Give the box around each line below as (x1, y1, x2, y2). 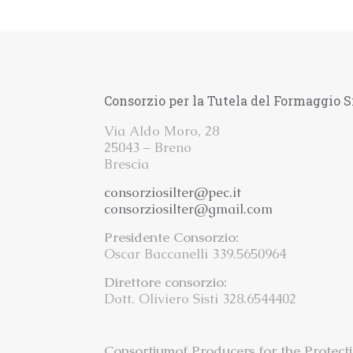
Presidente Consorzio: (104, 229, 240, 247)
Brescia (104, 155, 150, 173)
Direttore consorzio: (104, 273, 228, 292)
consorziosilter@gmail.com (104, 200, 273, 218)
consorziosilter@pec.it (104, 184, 242, 202)
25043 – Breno (104, 139, 192, 157)
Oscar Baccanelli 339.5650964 (104, 245, 287, 263)
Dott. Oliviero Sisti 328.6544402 (104, 290, 297, 308)
